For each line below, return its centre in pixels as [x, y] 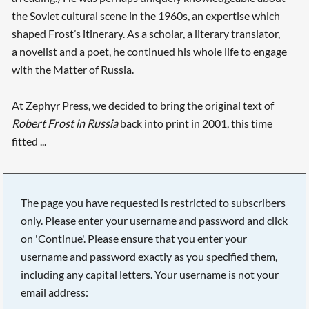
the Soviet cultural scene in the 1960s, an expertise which [146, 16]
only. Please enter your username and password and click [154, 220]
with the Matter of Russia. [72, 70]
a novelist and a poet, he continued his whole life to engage [149, 52]
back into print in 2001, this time [195, 123]
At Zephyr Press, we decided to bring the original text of [142, 106]
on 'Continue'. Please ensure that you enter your [134, 238]
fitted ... [29, 141]
